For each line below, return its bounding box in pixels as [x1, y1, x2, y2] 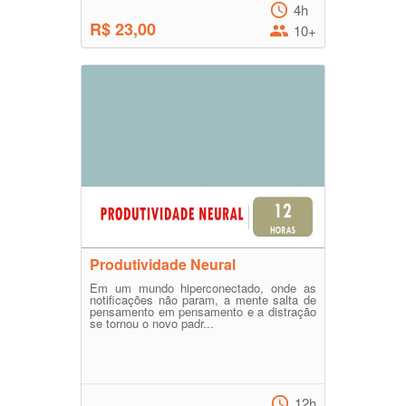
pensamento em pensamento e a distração [90, 303, 316, 321]
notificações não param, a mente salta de [90, 291, 316, 309]
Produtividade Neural [90, 254, 236, 275]
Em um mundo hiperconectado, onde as [90, 279, 316, 297]
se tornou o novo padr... [90, 314, 214, 333]
